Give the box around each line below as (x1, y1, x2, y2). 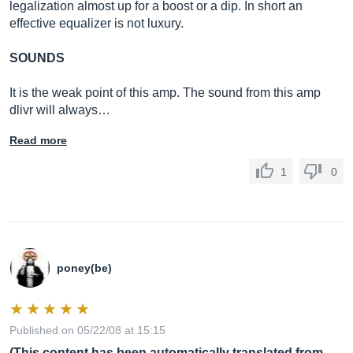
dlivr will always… (9, 103, 110, 117)
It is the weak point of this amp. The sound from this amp (9, 86, 321, 99)
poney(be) (57, 262, 112, 274)
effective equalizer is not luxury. (9, 17, 184, 30)
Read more (9, 134, 67, 147)
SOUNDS (9, 51, 65, 65)
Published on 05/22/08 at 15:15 (9, 324, 165, 336)
